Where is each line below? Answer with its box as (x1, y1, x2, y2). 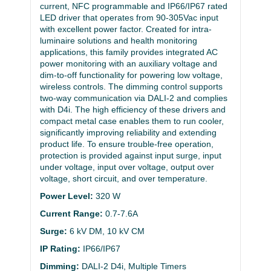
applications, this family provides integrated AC (40, 48, 218, 57)
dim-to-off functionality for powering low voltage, (40, 71, 223, 80)
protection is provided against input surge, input (40, 151, 221, 160)
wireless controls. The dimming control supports (40, 82, 223, 91)
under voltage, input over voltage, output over (40, 163, 214, 172)
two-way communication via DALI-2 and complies (40, 94, 227, 103)
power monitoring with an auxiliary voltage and (40, 59, 217, 68)
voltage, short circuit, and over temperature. (40, 174, 207, 183)
